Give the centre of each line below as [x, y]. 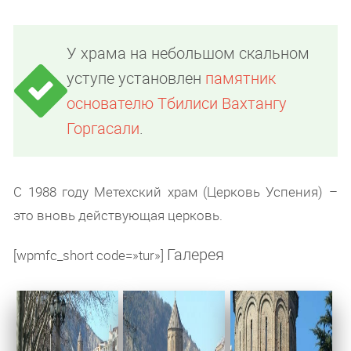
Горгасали [103, 128]
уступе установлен [136, 78]
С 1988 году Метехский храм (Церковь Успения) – [175, 191]
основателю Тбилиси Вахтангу [177, 103]
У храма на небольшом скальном [188, 52]
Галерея [196, 254]
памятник [241, 78]
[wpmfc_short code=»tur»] [90, 255]
